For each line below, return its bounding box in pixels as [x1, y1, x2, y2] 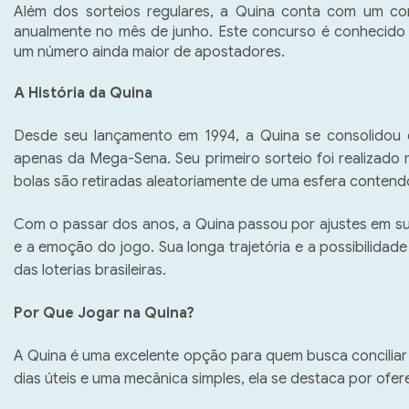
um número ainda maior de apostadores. [14, 42, 285, 61]
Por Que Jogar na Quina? [14, 303, 194, 322]
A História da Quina [14, 83, 152, 102]
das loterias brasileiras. [14, 260, 173, 279]
